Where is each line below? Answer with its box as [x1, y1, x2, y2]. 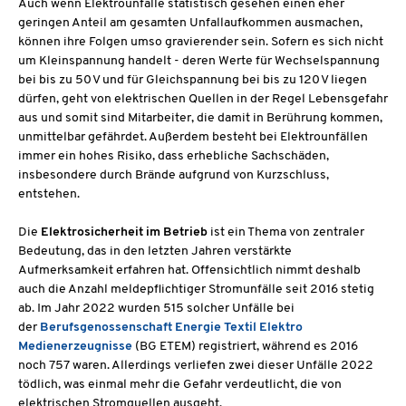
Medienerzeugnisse [18, 340, 132, 354]
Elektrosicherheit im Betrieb [41, 226, 208, 240]
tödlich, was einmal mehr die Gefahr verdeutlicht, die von [18, 378, 342, 392]
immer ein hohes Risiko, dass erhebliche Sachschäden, [18, 150, 329, 164]
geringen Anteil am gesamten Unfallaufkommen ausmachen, [18, 16, 362, 31]
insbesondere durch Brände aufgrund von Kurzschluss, [18, 169, 329, 183]
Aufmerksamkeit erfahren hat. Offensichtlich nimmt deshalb [18, 264, 361, 278]
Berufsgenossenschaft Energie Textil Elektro [40, 321, 303, 335]
